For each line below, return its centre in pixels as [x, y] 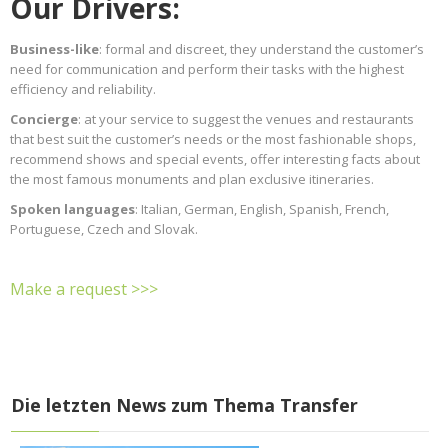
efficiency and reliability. [83, 89]
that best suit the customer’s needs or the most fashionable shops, [213, 139]
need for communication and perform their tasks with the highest [207, 69]
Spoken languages [72, 209]
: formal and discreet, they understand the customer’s [261, 49]
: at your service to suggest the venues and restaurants [246, 119]
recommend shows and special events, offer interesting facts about [215, 159]
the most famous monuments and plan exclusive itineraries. [192, 179]
